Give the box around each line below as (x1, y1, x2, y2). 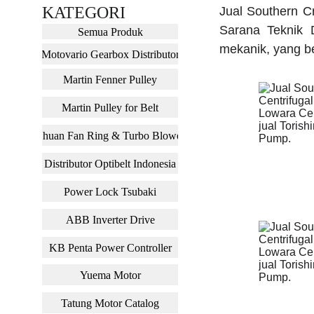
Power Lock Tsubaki (64, 185, 156, 198)
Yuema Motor (79, 268, 141, 281)
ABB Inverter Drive (65, 213, 155, 226)
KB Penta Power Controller (48, 241, 172, 254)
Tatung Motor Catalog (61, 296, 159, 309)
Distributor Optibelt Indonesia (44, 157, 176, 170)
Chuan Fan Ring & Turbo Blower (35, 129, 185, 142)
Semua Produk (77, 25, 143, 38)
